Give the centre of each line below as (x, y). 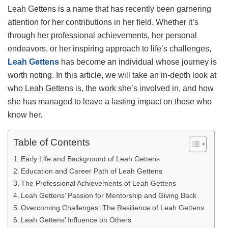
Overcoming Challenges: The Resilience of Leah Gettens (112, 207)
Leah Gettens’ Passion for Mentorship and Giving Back (108, 195)
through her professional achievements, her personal (102, 35)
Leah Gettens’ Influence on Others (76, 220)
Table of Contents (52, 142)
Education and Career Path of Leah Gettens (91, 171)
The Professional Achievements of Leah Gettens (98, 183)
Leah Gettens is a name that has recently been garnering (109, 9)
